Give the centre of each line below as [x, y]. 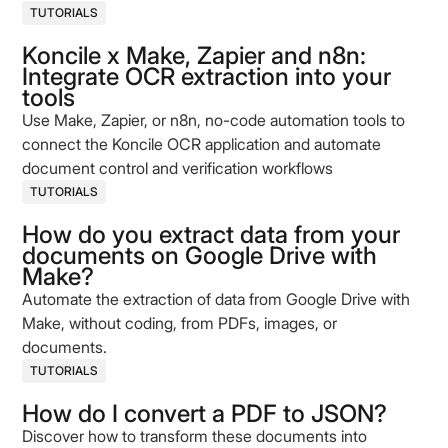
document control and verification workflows [178, 168]
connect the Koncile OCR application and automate [202, 144]
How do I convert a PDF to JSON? [205, 413]
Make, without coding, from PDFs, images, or [180, 323]
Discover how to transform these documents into [195, 436]
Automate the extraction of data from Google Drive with [216, 299]
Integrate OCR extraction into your [207, 76]
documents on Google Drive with [200, 255]
